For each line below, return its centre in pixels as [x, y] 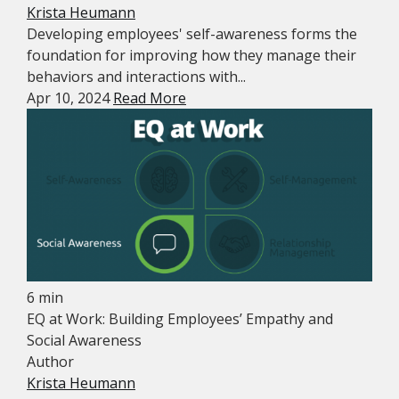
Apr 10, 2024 [70, 98]
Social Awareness [84, 340]
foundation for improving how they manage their [191, 55]
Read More [150, 98]
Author [50, 362]
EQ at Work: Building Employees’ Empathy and [180, 319]
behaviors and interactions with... [136, 77]
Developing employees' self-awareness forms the [192, 34]
